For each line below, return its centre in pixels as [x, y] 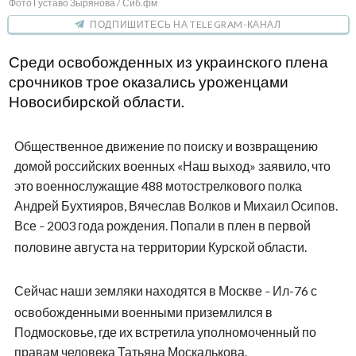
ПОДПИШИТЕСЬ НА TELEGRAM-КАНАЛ [186, 24]
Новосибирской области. [96, 101]
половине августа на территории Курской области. [160, 246]
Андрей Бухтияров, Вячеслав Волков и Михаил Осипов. [176, 205]
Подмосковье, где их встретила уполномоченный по [165, 331]
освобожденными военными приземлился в [143, 311]
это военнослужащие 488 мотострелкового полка [158, 185]
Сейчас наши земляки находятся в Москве [139, 290]
